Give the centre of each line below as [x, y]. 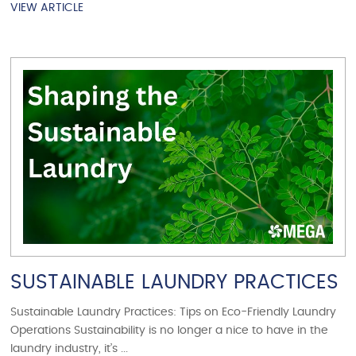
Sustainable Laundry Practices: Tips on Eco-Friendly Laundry [174, 312]
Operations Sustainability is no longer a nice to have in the [170, 330]
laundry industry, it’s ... [70, 348]
